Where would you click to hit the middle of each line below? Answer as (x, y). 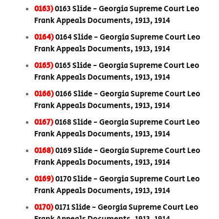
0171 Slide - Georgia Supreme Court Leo (127, 208)
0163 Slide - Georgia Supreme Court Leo (127, 9)
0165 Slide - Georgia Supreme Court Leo (127, 66)
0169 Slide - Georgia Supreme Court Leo (128, 151)
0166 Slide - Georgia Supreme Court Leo (128, 94)
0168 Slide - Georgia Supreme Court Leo (127, 123)
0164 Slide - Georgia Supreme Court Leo (128, 38)
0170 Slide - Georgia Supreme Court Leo (128, 179)
